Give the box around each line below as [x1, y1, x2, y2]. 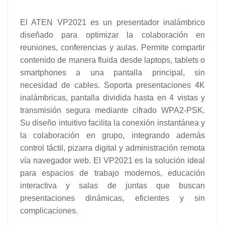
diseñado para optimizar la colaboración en [20, 30, 205, 39]
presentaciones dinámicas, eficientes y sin [20, 193, 205, 202]
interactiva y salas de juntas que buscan [20, 181, 205, 190]
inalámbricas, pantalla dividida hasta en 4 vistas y [20, 93, 205, 102]
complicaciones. [20, 206, 78, 215]
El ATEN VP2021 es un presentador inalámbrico [20, 18, 205, 27]
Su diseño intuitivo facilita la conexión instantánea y [20, 118, 205, 127]
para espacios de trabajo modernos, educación [20, 168, 205, 177]
